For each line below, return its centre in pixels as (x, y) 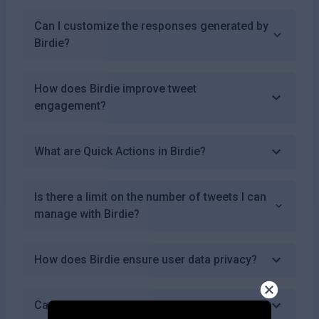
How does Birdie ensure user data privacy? (146, 259)
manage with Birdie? (87, 214)
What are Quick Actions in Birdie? (120, 151)
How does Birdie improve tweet (115, 88)
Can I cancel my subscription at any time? (142, 305)
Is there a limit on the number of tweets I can (150, 197)
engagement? (70, 105)
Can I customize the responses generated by (151, 26)
